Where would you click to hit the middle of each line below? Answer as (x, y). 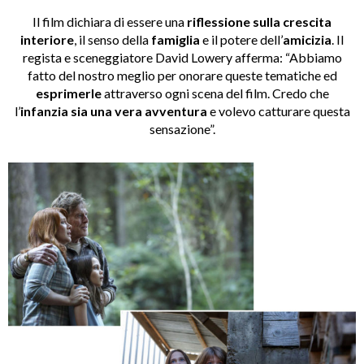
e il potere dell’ (241, 39)
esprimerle (68, 93)
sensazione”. (182, 128)
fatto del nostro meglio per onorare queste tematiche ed (182, 75)
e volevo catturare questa (278, 110)
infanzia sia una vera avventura (113, 110)
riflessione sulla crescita (259, 21)
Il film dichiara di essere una (110, 21)
